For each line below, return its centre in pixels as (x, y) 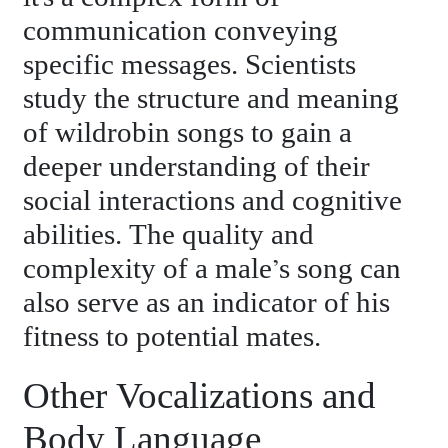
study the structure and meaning (211, 99)
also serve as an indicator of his (207, 303)
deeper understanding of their (197, 167)
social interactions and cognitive (213, 201)
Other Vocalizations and (200, 397)
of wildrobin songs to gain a (188, 133)
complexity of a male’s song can (212, 269)
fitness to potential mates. (172, 337)
